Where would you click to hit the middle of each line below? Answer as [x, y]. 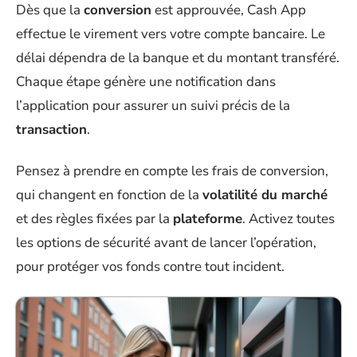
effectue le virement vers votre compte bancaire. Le [171, 33]
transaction [51, 129]
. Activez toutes [288, 219]
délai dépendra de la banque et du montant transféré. [178, 57]
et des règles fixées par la [94, 219]
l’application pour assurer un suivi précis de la [153, 105]
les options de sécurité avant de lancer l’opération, [166, 243]
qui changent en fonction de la [109, 195]
